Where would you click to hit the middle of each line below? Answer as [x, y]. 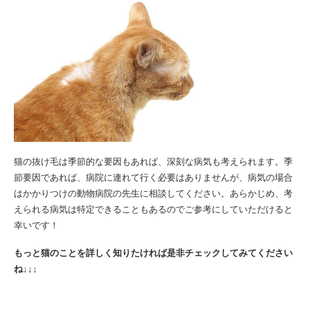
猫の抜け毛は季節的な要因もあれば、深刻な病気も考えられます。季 [153, 161]
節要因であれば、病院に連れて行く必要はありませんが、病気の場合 [153, 177]
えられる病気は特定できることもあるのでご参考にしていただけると [153, 209]
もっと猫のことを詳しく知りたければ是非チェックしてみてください [153, 252]
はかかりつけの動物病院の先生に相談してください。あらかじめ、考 [153, 193]
